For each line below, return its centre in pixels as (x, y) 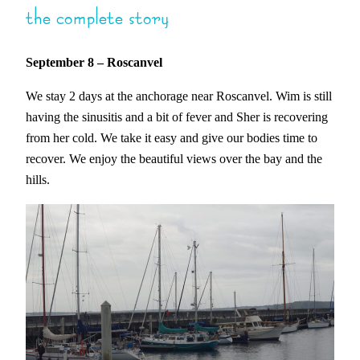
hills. (38, 180)
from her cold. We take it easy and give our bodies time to (172, 138)
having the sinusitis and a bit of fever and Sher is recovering (177, 117)
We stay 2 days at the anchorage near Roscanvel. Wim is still (179, 96)
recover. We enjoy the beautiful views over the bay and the (174, 159)
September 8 (60, 62)
